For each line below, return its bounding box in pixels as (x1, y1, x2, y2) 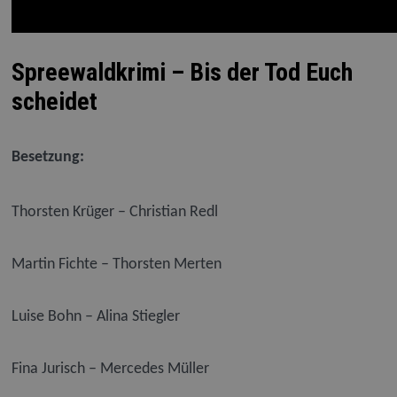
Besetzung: (11, 148, 84, 166)
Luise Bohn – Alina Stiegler (11, 308, 180, 326)
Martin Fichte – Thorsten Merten (11, 256, 222, 274)
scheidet (11, 86, 97, 116)
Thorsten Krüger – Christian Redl (11, 204, 218, 222)
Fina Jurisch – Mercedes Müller (11, 361, 209, 378)
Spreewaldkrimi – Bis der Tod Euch (11, 57, 353, 87)
